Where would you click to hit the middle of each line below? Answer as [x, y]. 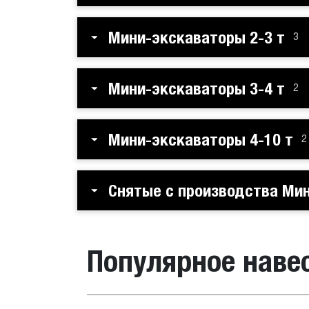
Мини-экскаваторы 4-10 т [201, 139]
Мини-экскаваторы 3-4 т [197, 88]
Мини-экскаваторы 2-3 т [197, 37]
